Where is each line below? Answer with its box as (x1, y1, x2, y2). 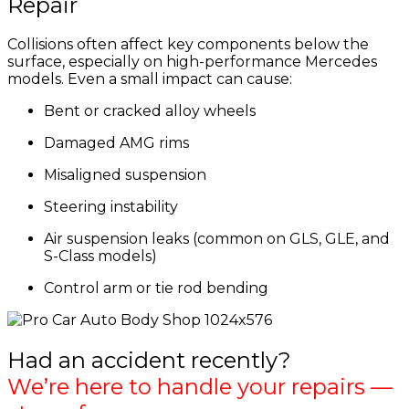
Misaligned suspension (44, 166, 206, 184)
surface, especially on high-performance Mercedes (7, 53, 377, 71)
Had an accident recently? (7, 347, 291, 374)
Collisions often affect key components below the (7, 36, 369, 54)
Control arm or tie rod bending (44, 279, 268, 298)
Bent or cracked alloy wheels (44, 102, 256, 121)
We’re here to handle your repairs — (7, 373, 393, 401)
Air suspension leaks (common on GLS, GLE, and (44, 230, 390, 248)
